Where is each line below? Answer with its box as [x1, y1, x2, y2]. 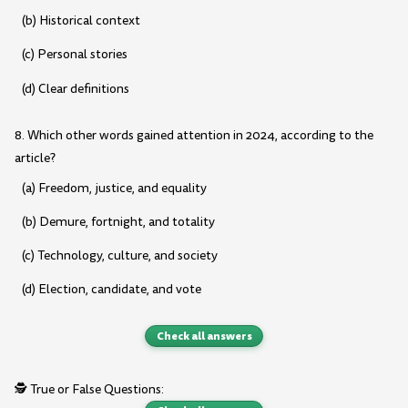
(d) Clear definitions [21, 79, 129, 97]
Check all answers [156, 327, 252, 344]
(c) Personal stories [21, 46, 127, 64]
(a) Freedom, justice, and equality [21, 178, 207, 197]
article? [15, 149, 56, 168]
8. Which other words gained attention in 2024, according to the [15, 127, 373, 145]
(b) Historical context [21, 12, 140, 30]
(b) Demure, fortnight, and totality [21, 212, 215, 230]
